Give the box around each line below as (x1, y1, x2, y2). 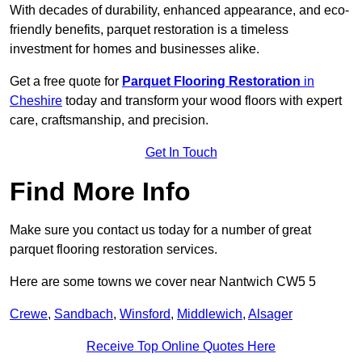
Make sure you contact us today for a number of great (10, 223, 311, 238)
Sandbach (54, 307, 113, 322)
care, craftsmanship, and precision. (10, 113, 208, 128)
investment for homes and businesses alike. (10, 42, 259, 57)
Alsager (248, 307, 293, 322)
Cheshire (10, 94, 62, 108)
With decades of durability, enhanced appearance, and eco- (10, 3, 349, 18)
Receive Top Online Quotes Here (86, 339, 276, 354)
